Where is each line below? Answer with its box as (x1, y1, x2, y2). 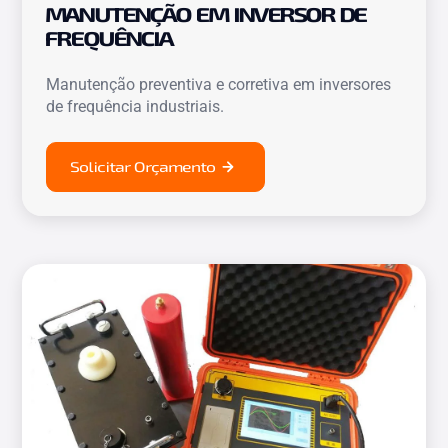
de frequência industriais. (46, 96, 225, 116)
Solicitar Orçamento (71, 158, 217, 176)
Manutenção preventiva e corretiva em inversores (46, 74, 392, 94)
